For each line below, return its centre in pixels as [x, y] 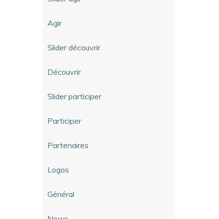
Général [61, 194]
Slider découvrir [74, 47]
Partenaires [68, 145]
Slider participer [74, 96]
